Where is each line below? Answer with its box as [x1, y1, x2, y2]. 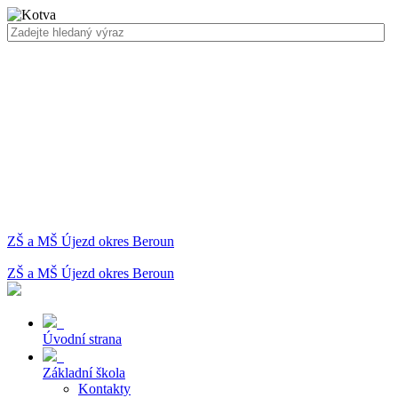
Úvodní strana [43, 331, 122, 346]
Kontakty [78, 381, 131, 396]
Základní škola [43, 365, 125, 380]
